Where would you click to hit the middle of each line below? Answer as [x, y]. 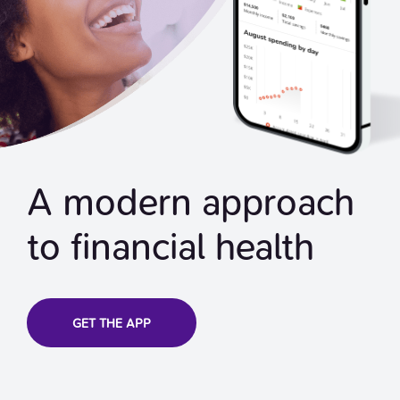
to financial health [171, 246]
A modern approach [191, 202]
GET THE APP [112, 323]
